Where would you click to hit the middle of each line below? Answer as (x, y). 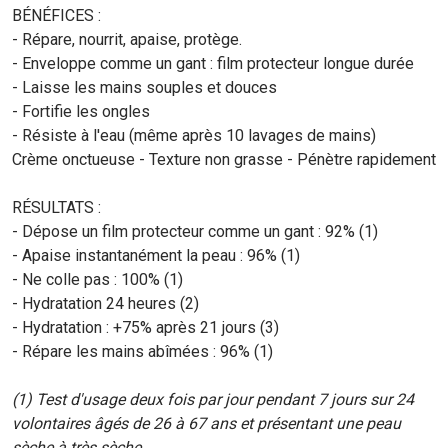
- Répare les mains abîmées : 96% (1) (142, 351)
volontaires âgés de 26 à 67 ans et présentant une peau (206, 423)
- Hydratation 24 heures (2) (105, 303)
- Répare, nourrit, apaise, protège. (127, 39)
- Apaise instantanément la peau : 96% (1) (156, 255)
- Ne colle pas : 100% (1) (97, 279)
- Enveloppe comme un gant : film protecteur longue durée (213, 63)
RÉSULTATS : (56, 207)
